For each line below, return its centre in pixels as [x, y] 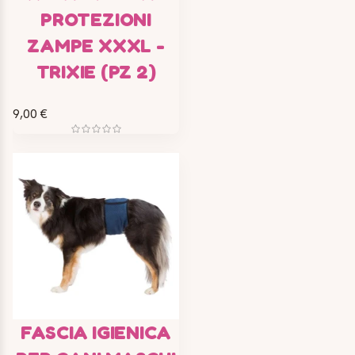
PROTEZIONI [96, 19]
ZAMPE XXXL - [96, 45]
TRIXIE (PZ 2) [96, 71]
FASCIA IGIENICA [96, 332]
